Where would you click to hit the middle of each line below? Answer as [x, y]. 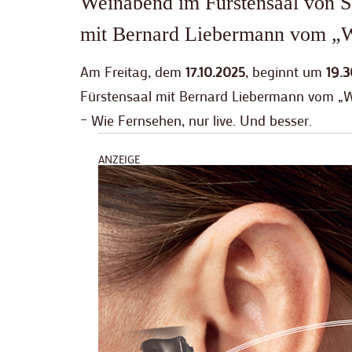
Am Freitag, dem [133, 72]
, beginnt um [284, 72]
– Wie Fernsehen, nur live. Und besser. [196, 121]
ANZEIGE [119, 160]
